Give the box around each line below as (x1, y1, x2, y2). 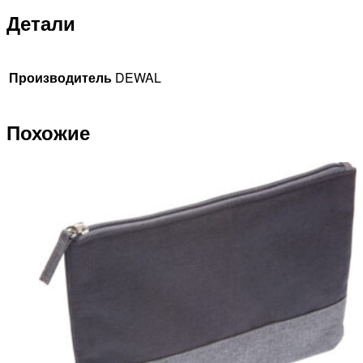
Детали (6, 9, 75, 37)
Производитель (9, 68, 112, 88)
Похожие (6, 117, 90, 146)
